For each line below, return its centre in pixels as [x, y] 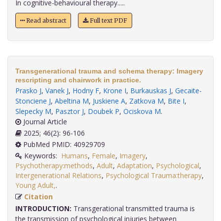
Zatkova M [147, 101]
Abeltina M [72, 101]
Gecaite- [188, 91]
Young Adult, [36, 185]
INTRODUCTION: [43, 209]
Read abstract [45, 21]
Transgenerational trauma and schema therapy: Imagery [109, 71]
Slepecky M [33, 111]
